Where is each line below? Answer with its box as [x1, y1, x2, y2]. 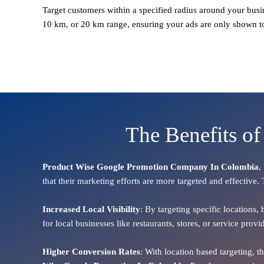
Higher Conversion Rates [42, 246, 140, 256]
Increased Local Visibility [42, 204, 140, 214]
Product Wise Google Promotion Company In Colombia [42, 161, 259, 171]
